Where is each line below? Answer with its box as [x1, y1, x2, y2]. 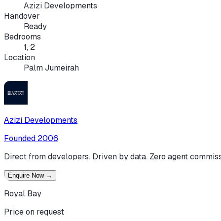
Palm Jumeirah [24, 62, 79, 73]
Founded [4, 133, 36, 144]
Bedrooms [4, 31, 41, 42]
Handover [4, 10, 40, 21]
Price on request [4, 206, 64, 217]
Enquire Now [8, 171, 46, 179]
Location [4, 52, 35, 63]
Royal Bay [4, 188, 41, 199]
